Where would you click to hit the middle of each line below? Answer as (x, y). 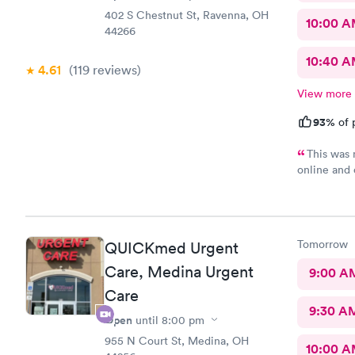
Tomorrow (322, 244)
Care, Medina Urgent (179, 271)
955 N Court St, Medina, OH (177, 340)
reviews (113, 70)
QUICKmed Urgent (172, 248)
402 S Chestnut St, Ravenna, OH (187, 15)
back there (323, 236)
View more (324, 94)
